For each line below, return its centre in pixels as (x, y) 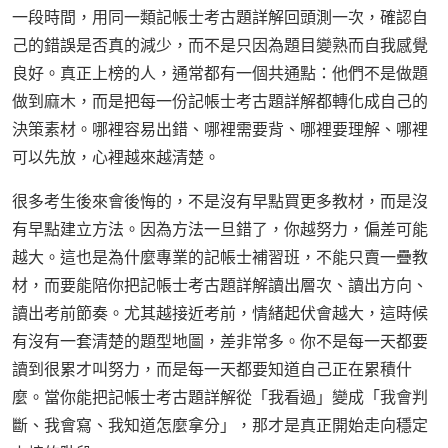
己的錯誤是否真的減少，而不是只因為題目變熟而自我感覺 (220, 45)
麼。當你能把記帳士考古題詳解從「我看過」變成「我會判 (220, 397)
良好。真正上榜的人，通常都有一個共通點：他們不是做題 (220, 73)
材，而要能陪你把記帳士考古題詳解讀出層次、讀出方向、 (220, 285)
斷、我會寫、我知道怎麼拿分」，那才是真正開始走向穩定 (220, 425)
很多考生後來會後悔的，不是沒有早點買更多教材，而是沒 (220, 201)
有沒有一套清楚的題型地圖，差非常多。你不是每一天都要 (220, 341)
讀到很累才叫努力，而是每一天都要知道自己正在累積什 (212, 369)
